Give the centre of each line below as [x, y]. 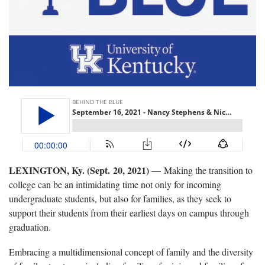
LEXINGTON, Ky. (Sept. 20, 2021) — [86, 170]
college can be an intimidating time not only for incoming [115, 184]
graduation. [30, 227]
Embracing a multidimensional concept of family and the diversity [131, 251]
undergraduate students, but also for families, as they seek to [120, 198]
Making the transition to [208, 170]
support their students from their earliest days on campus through [129, 212]
